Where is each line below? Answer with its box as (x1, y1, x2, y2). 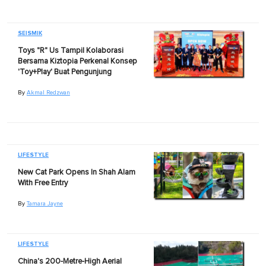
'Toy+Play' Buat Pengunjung (17, 68, 112, 76)
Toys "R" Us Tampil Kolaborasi (17, 46, 123, 55)
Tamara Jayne (26, 200, 63, 207)
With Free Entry (17, 179, 68, 187)
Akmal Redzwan (26, 89, 70, 96)
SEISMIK (17, 29, 42, 37)
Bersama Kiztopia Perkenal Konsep (17, 57, 137, 65)
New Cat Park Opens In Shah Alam (17, 168, 135, 176)
